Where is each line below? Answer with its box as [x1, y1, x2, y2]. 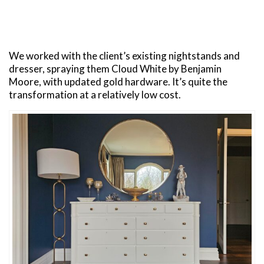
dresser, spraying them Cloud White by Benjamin [9, 62, 222, 75]
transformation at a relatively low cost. [9, 88, 181, 101]
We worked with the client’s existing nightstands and [9, 49, 240, 62]
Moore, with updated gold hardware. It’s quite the [9, 75, 227, 88]
